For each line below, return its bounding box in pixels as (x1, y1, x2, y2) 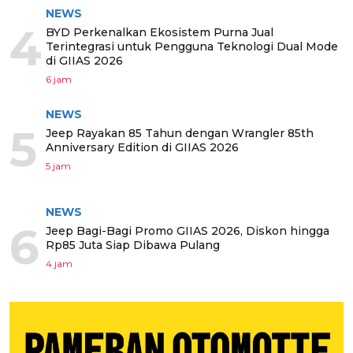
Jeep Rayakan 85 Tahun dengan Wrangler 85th (46, 126, 314, 141)
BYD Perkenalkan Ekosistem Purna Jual (46, 25, 273, 40)
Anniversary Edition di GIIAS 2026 (46, 140, 239, 155)
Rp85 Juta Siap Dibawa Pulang (46, 238, 220, 253)
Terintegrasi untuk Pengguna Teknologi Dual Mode (46, 39, 338, 54)
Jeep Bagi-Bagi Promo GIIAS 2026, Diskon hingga (46, 224, 329, 239)
